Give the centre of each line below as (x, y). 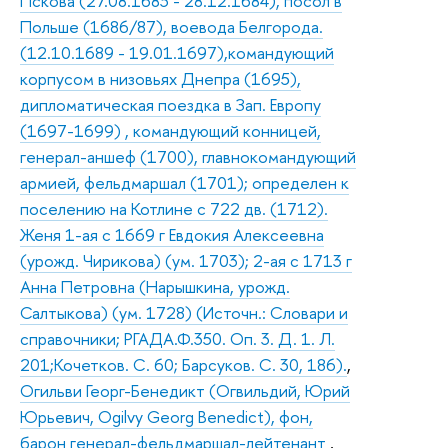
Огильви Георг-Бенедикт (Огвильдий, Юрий (185, 390)
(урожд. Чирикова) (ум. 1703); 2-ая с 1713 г (186, 260)
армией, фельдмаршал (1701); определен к (184, 182)
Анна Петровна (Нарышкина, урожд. (155, 286)
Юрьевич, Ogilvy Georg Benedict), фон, (166, 416)
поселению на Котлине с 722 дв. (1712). (174, 208)
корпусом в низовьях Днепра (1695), (160, 78)
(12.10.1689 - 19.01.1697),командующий (177, 52)
